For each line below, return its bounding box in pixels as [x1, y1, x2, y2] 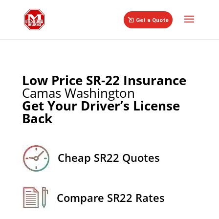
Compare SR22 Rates [56, 190, 165, 205]
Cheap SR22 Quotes [57, 150, 160, 165]
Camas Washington [22, 84, 135, 102]
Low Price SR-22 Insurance [22, 71, 186, 89]
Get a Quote [135, 17, 169, 23]
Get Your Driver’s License [22, 97, 180, 114]
